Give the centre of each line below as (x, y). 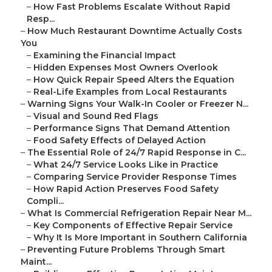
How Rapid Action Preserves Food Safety (126, 189)
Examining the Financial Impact (105, 56)
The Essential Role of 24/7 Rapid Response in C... (137, 153)
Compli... (45, 201)
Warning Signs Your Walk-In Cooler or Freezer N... (138, 104)
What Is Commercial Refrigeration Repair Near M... (139, 213)
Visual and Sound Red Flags (96, 116)
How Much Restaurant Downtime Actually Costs (135, 31)
